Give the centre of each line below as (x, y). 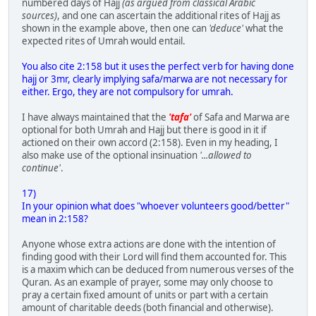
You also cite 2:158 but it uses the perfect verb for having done (158, 66)
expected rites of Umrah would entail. (104, 41)
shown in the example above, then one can (115, 28)
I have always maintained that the (95, 117)
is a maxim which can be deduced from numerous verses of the (158, 269)
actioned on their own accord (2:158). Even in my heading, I (150, 142)
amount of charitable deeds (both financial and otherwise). (148, 307)
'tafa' (180, 117)
